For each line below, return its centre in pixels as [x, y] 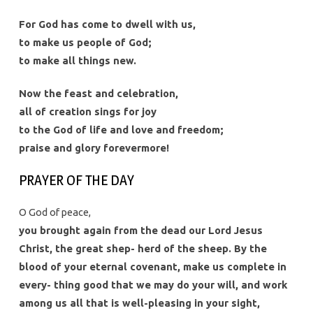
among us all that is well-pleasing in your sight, [139, 303]
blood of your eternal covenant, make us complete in [152, 267]
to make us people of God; [85, 43]
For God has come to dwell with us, [107, 24]
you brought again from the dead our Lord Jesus [140, 231]
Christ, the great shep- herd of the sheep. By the [143, 249]
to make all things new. [77, 61]
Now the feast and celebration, [98, 94]
